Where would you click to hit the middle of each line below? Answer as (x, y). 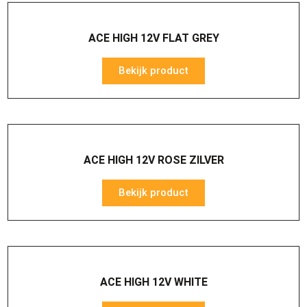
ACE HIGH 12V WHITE (153, 282)
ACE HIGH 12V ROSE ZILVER (153, 160)
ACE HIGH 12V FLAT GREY (153, 38)
